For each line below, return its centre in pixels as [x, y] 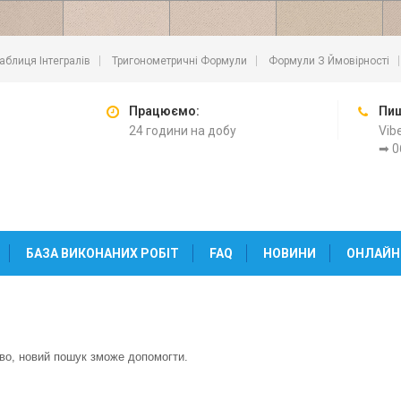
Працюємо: [164, 111]
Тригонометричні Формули [179, 61]
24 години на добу [183, 131]
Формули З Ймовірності [329, 61]
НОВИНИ [290, 253]
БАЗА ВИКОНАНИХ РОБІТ [102, 253]
